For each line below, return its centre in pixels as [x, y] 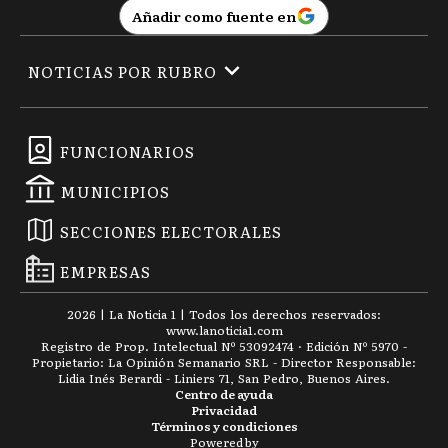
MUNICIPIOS [115, 192]
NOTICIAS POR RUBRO [122, 71]
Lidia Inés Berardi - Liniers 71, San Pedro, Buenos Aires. [224, 378]
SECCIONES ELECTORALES [171, 232]
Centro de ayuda [224, 394]
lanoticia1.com [240, 330]
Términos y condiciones [224, 426]
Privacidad [224, 410]
